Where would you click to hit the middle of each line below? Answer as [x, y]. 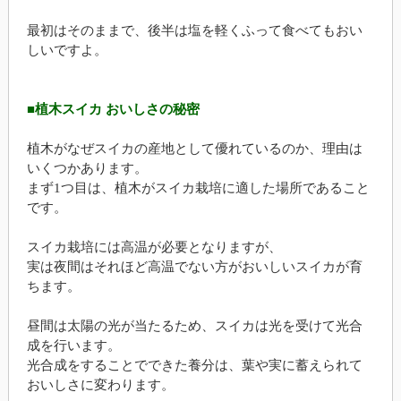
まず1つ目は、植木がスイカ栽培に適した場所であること [198, 188]
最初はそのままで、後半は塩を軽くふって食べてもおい [194, 30]
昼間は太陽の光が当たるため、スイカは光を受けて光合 [194, 325]
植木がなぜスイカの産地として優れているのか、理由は [194, 148]
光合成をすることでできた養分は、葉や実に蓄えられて [194, 365]
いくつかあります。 [87, 168]
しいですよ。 [67, 50]
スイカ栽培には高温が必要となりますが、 [154, 247]
